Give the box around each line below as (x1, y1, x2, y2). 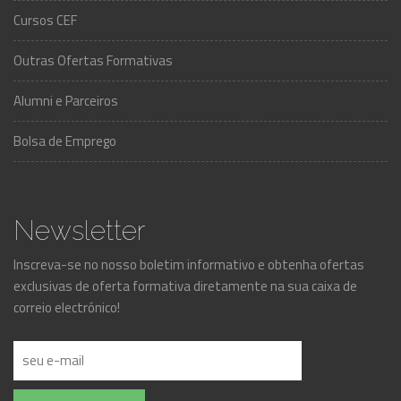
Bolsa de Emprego (13, 131, 116, 151)
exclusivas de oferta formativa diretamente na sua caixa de (13, 276, 357, 296)
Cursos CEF (13, 10, 77, 30)
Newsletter (13, 215, 145, 246)
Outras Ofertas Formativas (13, 50, 173, 71)
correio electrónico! (13, 297, 120, 318)
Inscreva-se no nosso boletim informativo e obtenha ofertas (13, 254, 364, 275)
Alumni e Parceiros (13, 90, 118, 111)
